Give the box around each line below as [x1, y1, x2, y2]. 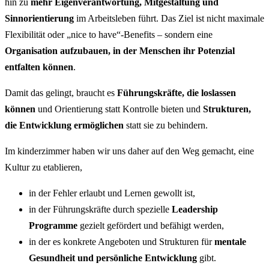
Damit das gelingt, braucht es [5, 87, 117, 98]
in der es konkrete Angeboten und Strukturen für [29, 236, 214, 247]
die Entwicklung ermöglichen [5, 119, 124, 130]
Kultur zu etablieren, [5, 162, 82, 172]
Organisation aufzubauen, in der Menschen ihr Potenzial [5, 45, 235, 56]
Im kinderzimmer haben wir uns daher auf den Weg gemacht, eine [5, 145, 254, 156]
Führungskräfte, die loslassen [117, 87, 236, 98]
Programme [29, 220, 77, 231]
